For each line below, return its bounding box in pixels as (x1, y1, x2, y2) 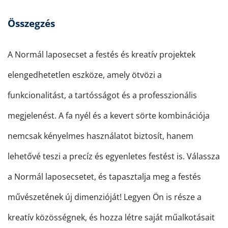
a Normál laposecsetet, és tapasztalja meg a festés (8, 171, 201, 183)
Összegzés (8, 16, 55, 31)
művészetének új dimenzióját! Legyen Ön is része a (8, 191, 202, 203)
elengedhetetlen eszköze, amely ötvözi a (8, 69, 162, 81)
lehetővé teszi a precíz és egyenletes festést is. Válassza (8, 151, 220, 162)
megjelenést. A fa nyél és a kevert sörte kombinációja (8, 110, 210, 122)
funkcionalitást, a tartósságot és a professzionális (8, 90, 197, 101)
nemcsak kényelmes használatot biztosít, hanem (8, 130, 193, 142)
